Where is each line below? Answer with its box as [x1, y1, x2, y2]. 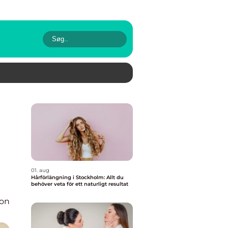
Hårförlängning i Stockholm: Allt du [31, 174, 124, 181]
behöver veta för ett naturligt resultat [31, 181, 128, 187]
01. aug [31, 167, 49, 174]
